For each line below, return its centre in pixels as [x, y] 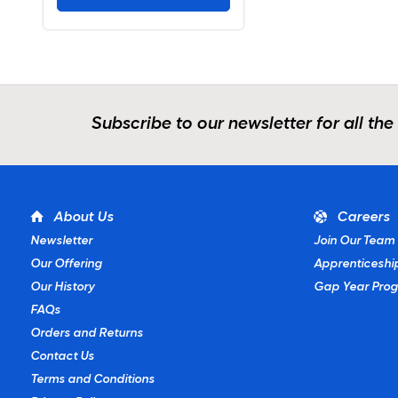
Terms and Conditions [92, 380]
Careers [362, 218]
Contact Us [62, 357]
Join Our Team [354, 241]
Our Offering [66, 264]
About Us [83, 218]
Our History [62, 287]
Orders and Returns [86, 334]
